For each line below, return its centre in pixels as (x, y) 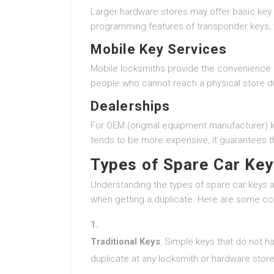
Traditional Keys (125, 242)
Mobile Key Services (159, 49)
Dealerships (131, 106)
